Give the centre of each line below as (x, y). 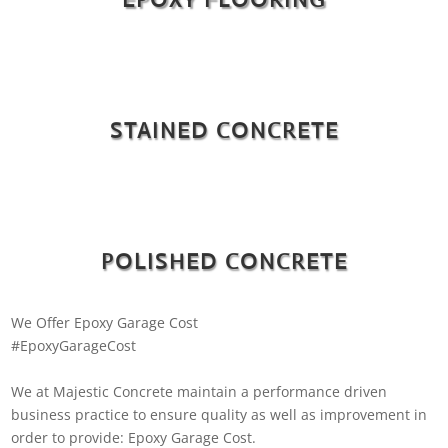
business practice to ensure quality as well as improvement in (219, 414)
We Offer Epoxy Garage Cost (105, 322)
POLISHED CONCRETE (224, 261)
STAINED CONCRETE (224, 130)
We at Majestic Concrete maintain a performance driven (199, 391)
